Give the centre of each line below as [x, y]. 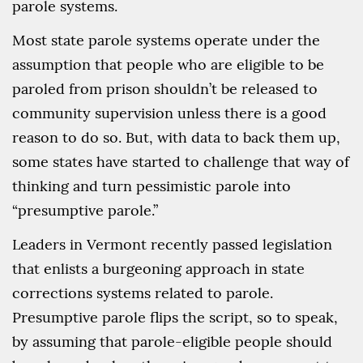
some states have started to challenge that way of [181, 162]
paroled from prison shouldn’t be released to [165, 89]
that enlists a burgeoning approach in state [158, 269]
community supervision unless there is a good [169, 113]
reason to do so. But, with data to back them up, [176, 138]
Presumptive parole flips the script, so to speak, [175, 318]
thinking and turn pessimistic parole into [152, 186]
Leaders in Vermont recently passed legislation [172, 245]
